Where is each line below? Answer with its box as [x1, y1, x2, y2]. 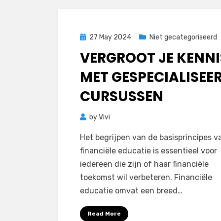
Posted [79, 33, 103, 41]
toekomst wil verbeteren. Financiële [80, 173, 212, 182]
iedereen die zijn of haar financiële [80, 159, 209, 169]
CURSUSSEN [80, 87, 163, 106]
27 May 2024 [89, 33, 131, 41]
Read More [87, 210, 121, 217]
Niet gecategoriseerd [149, 33, 217, 41]
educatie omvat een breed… [80, 186, 183, 195]
